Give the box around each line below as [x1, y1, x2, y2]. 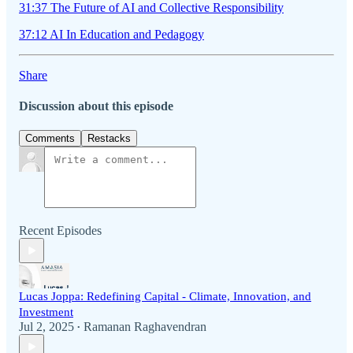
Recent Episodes [19, 224, 102, 238]
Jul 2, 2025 [19, 320, 74, 334]
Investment [19, 306, 73, 319]
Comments [25, 132, 75, 145]
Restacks [87, 132, 131, 145]
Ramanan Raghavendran [84, 320, 206, 334]
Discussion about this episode [19, 98, 173, 113]
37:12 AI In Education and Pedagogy [19, 27, 204, 41]
